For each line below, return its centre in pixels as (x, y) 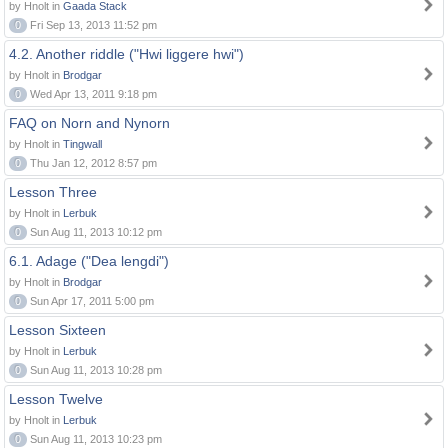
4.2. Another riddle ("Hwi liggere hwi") (126, 54)
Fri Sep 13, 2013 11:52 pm (92, 25)
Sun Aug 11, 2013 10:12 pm (94, 232)
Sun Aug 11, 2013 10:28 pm (94, 370)
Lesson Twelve (56, 399)
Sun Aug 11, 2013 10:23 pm (94, 439)
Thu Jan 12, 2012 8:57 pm (92, 163)
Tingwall (82, 144)
